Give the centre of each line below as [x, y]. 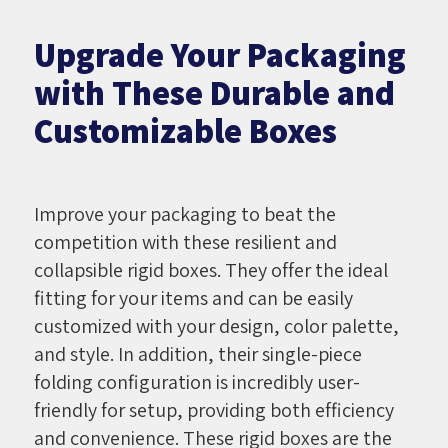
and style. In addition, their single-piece [197, 353]
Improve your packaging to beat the [184, 213]
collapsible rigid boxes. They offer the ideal [210, 269]
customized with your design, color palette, [216, 325]
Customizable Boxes [185, 130]
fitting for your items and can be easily [193, 297]
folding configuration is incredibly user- [196, 381]
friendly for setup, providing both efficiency [213, 409]
